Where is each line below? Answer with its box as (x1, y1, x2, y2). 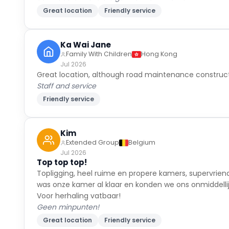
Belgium (128, 124, 156, 133)
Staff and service (37, 67, 97, 77)
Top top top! (37, 143, 87, 154)
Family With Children (66, 36, 132, 44)
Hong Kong (141, 36, 178, 44)
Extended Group (66, 124, 120, 133)
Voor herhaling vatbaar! (37, 177, 121, 187)
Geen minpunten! (37, 188, 100, 198)
